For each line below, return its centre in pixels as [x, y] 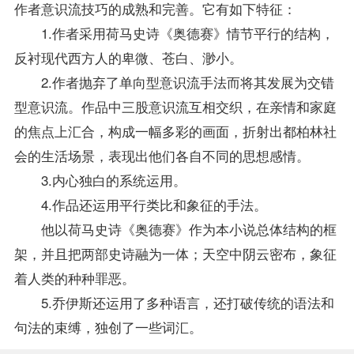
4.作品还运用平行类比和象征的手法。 [140, 204]
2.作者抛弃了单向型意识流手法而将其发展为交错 [174, 81]
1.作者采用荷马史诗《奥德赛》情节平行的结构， [174, 32]
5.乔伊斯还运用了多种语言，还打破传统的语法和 [174, 302]
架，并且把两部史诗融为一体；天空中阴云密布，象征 [175, 253]
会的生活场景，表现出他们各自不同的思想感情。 [162, 155]
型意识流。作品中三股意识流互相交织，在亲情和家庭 [175, 106]
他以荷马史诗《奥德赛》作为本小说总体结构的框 [175, 228]
